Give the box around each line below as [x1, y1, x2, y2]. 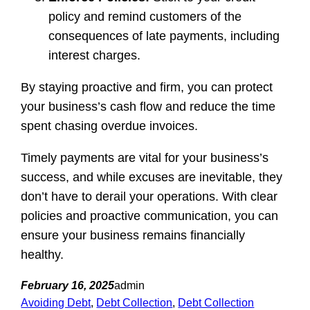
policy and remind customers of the [48, 10, 242, 24]
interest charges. [48, 48, 141, 63]
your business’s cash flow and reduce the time [21, 100, 276, 114]
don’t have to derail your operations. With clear [21, 190, 278, 204]
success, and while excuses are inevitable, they [21, 170, 283, 185]
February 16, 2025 [21, 280, 115, 292]
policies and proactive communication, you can [21, 209, 279, 224]
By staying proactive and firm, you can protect [21, 80, 273, 95]
